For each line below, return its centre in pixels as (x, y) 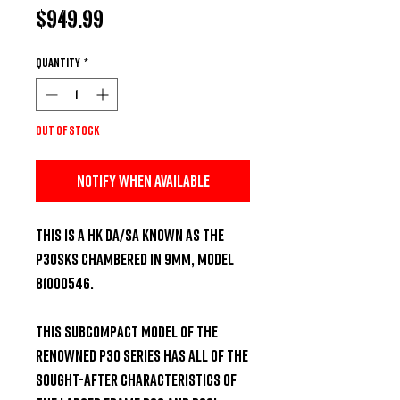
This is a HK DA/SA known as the (130, 234)
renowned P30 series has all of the (142, 355)
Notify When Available (143, 180)
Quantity (58, 62)
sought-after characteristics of (136, 379)
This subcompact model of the (127, 331)
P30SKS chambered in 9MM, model (135, 258)
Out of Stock (67, 129)
